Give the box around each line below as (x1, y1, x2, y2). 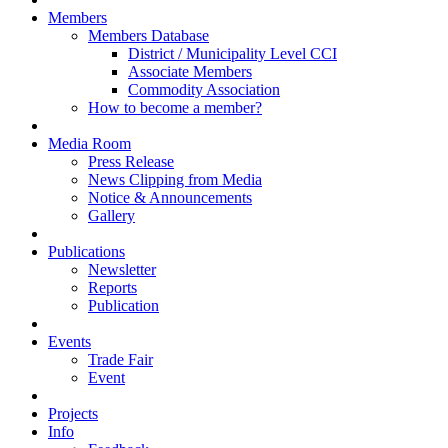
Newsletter (88, 261, 156, 278)
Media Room (48, 135, 131, 152)
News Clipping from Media (88, 171, 262, 188)
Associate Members (128, 63, 252, 80)
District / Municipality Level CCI (128, 45, 337, 62)
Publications (48, 243, 125, 260)
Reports (88, 279, 137, 296)
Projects (48, 405, 98, 422)
